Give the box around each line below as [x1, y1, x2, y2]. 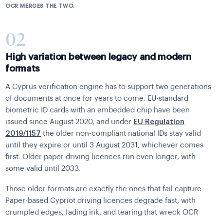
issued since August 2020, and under [5, 118, 134, 126]
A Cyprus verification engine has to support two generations [5, 83, 212, 91]
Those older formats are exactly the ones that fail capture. [5, 185, 204, 193]
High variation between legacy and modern [5, 52, 191, 62]
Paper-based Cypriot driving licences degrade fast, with [5, 197, 196, 205]
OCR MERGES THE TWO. [5, 3, 75, 9]
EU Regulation [133, 118, 185, 126]
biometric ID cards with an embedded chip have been [5, 107, 190, 114]
